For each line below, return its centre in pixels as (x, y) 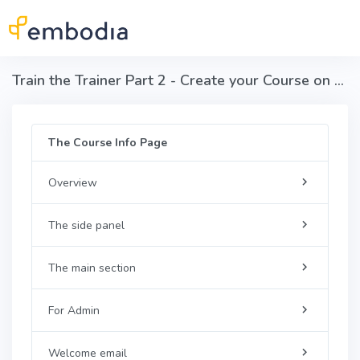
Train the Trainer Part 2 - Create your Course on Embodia (339, 80)
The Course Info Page (108, 143)
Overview (73, 182)
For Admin (74, 310)
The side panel (86, 225)
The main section (92, 268)
